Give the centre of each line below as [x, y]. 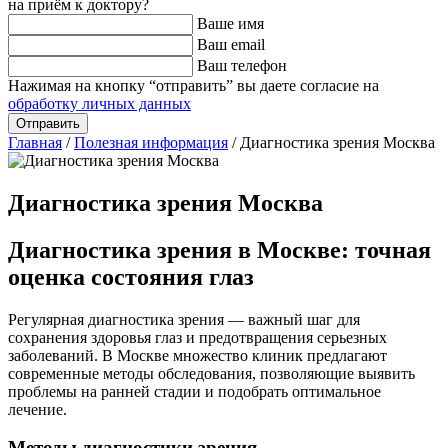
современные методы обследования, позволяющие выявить [211, 373]
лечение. [37, 409]
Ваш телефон [242, 65]
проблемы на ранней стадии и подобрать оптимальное [194, 391]
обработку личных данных [99, 103]
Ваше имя [230, 23]
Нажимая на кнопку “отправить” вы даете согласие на [193, 85]
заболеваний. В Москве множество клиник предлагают [197, 355]
